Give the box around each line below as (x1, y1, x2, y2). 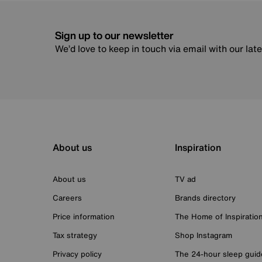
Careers (53, 192, 82, 204)
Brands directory (175, 192, 236, 204)
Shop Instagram (175, 229, 232, 241)
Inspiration (175, 140, 221, 154)
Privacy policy (53, 248, 102, 260)
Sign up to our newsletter (55, 27, 174, 43)
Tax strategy (53, 229, 97, 241)
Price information (53, 211, 115, 222)
